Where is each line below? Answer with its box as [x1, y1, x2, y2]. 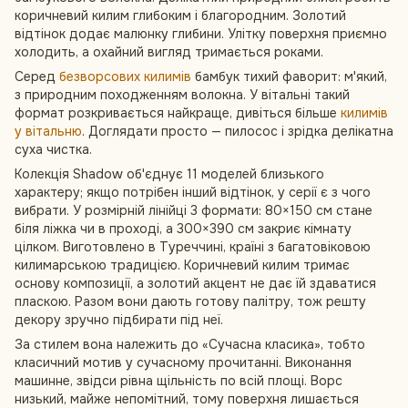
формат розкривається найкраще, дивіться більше [15, 105, 341, 121]
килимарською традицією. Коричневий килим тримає [15, 257, 350, 273]
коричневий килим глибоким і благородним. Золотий [15, 7, 346, 24]
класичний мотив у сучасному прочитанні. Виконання [15, 354, 352, 371]
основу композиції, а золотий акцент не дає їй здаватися [15, 275, 376, 291]
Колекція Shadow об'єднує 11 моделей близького [15, 166, 324, 182]
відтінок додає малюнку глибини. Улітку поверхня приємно [15, 25, 387, 42]
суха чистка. [15, 141, 92, 158]
